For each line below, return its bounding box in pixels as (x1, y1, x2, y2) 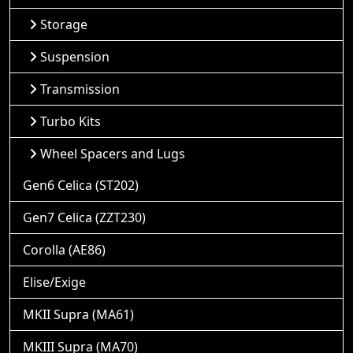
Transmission (40, 80, 120, 98)
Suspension (40, 47, 110, 65)
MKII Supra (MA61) (23, 305, 134, 323)
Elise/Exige (23, 273, 86, 291)
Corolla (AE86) (23, 240, 106, 258)
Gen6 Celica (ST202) (23, 176, 139, 194)
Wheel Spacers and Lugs (40, 144, 185, 162)
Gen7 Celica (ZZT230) (23, 208, 146, 226)
